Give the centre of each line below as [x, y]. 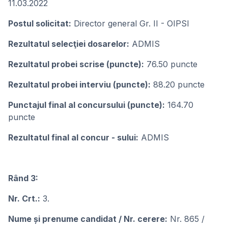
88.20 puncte [178, 84]
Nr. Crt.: [24, 198]
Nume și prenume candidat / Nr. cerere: [88, 219]
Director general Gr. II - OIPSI [130, 23]
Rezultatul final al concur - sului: [73, 137]
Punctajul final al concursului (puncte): [87, 105]
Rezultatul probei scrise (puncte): [76, 64]
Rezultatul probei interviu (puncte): [79, 84]
